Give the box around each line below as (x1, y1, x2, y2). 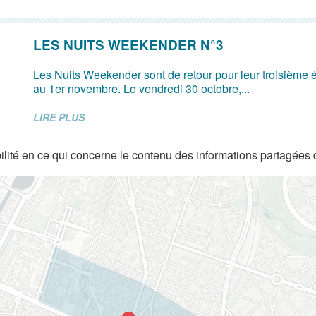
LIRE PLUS (33, 110, 85, 124)
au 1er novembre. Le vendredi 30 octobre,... (33, 80, 250, 97)
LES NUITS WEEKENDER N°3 (33, 35, 224, 54)
